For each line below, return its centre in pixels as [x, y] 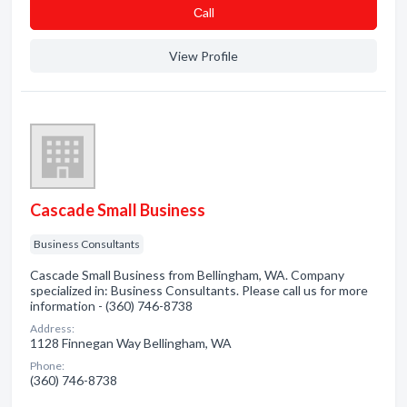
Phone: [47, 366]
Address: [52, 328]
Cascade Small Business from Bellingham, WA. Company [187, 275]
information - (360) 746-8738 [111, 306]
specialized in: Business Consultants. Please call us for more [199, 290]
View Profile [203, 56]
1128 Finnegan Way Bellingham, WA [131, 343]
